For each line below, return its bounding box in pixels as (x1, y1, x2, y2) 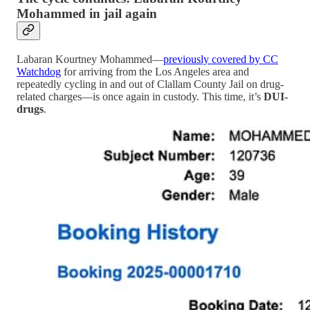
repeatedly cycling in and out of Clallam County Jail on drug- (17, 77, 284, 90)
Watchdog (17, 65, 61, 77)
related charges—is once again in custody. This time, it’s (17, 90, 264, 102)
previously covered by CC (163, 53, 278, 65)
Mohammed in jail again (17, 6, 157, 21)
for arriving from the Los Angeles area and (61, 65, 249, 77)
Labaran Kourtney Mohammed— (17, 53, 163, 65)
